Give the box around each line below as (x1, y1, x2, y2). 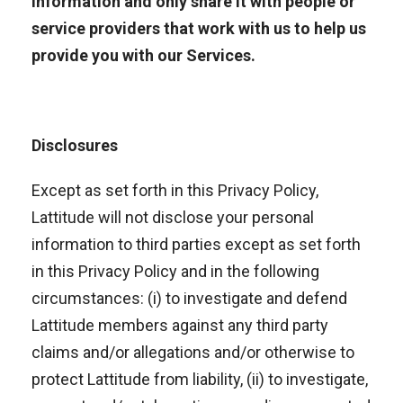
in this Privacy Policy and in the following (31, 262, 319, 281)
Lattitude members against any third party (31, 316, 328, 335)
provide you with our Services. (31, 46, 255, 65)
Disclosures (31, 136, 118, 155)
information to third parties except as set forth (31, 235, 361, 254)
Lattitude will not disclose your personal (31, 208, 314, 227)
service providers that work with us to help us (31, 19, 366, 38)
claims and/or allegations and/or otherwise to (31, 343, 354, 362)
